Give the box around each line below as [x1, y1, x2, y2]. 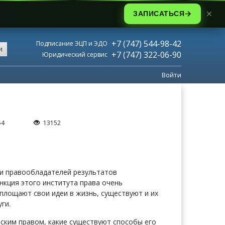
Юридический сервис [42, 50, 107, 59]
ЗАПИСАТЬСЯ [133, 10, 184, 18]
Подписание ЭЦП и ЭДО [36, 39, 107, 48]
